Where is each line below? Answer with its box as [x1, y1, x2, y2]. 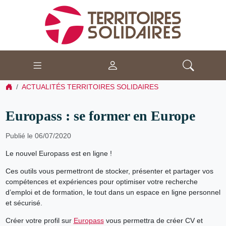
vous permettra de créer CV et [103, 216, 203, 224]
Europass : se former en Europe [5, 107, 195, 124]
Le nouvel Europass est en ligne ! [5, 149, 112, 157]
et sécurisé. [5, 198, 42, 207]
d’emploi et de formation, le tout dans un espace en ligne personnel [5, 188, 220, 196]
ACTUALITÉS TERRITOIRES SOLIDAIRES [21, 83, 158, 91]
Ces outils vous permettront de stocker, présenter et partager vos [5, 166, 213, 175]
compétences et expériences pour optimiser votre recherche [5, 177, 198, 186]
